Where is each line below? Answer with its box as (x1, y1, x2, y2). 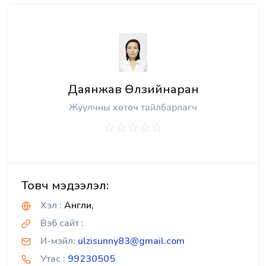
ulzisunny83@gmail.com (78, 234, 185, 248)
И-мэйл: (40, 234, 75, 248)
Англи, (62, 198, 94, 212)
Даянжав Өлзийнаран (67, 81, 199, 97)
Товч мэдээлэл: (21, 177, 109, 194)
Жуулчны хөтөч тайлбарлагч (69, 100, 197, 114)
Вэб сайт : (40, 216, 84, 230)
